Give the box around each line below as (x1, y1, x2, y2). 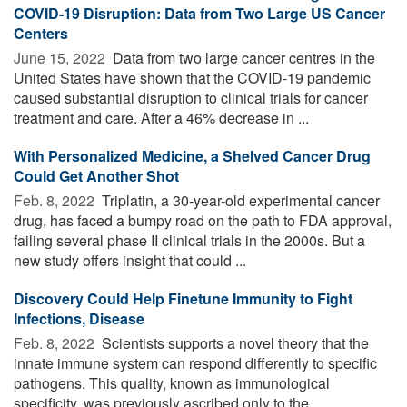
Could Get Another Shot (14, 164, 179, 186)
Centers (14, 22, 68, 44)
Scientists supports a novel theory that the (98, 332, 369, 353)
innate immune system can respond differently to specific (14, 352, 377, 373)
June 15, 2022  (14, 46, 109, 68)
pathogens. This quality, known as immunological (14, 372, 330, 393)
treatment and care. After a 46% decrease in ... (14, 106, 309, 128)
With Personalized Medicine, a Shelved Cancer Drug (14, 144, 371, 166)
